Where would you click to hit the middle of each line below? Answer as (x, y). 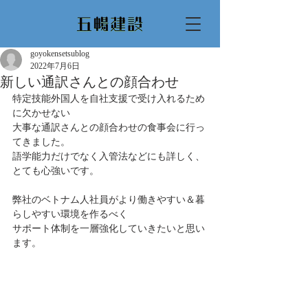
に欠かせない (41, 113)
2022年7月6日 (55, 66)
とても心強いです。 (56, 171)
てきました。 (41, 142)
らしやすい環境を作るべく (70, 214)
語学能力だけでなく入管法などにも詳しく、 (109, 156)
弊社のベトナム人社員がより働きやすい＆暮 (109, 200)
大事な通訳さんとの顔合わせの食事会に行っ (109, 128)
